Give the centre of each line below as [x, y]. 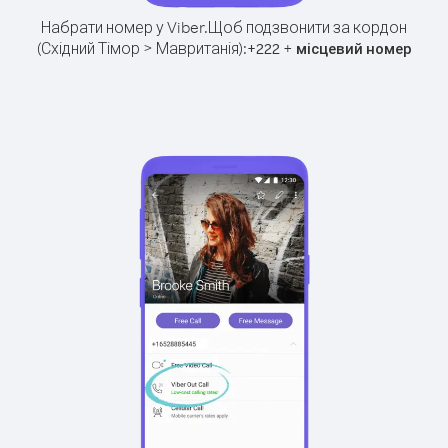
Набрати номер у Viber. [124, 27]
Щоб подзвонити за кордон [307, 27]
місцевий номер [353, 48]
